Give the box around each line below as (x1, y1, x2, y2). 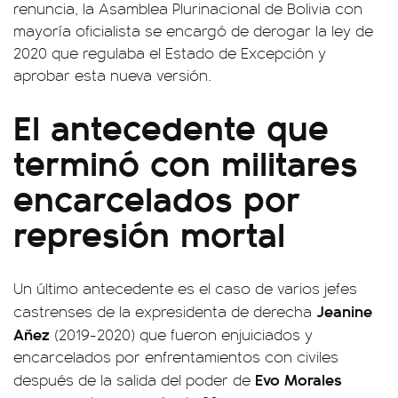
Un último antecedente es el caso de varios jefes (13, 277, 357, 298)
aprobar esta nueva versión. (13, 64, 211, 85)
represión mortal (13, 207, 285, 258)
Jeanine (316, 299, 372, 322)
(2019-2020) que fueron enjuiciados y (54, 323, 313, 345)
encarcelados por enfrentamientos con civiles (13, 346, 338, 367)
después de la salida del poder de (13, 369, 255, 390)
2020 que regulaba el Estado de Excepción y (13, 42, 326, 63)
